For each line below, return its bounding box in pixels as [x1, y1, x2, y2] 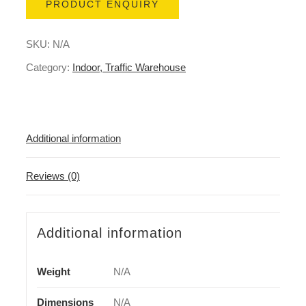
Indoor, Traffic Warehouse [72, 61, 186, 73]
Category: [26, 61, 72, 73]
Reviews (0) [26, 170, 80, 182]
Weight [36, 265, 70, 277]
